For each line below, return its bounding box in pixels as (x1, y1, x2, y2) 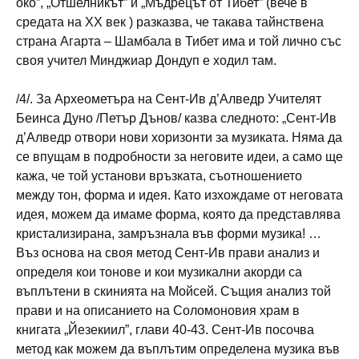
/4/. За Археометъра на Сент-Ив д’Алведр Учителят (16, 91, 321, 106)
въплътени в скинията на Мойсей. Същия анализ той (16, 284, 331, 298)
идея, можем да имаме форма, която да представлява (16, 207, 341, 221)
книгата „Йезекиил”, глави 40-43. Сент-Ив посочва (16, 322, 314, 337)
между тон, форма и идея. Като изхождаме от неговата (16, 188, 343, 202)
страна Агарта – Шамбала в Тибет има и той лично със (16, 34, 341, 48)
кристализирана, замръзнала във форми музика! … (16, 226, 321, 240)
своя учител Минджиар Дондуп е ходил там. (16, 53, 276, 67)
